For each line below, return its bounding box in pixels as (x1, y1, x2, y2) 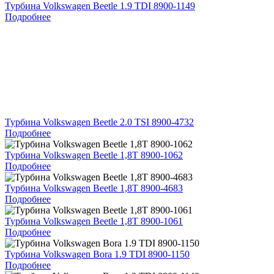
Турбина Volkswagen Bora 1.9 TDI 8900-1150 (5, 248, 190, 259)
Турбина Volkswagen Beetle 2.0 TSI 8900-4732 (5, 116, 194, 127)
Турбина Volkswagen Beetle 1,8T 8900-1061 (5, 215, 183, 226)
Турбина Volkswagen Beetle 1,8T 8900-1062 (5, 149, 183, 160)
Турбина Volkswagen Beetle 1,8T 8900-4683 (5, 182, 183, 193)
